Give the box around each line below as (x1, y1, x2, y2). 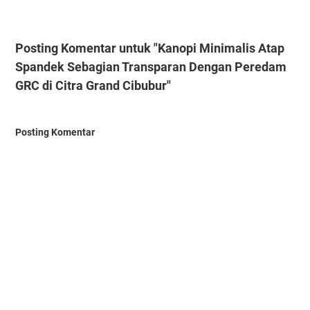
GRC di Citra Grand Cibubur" (15, 78, 171, 93)
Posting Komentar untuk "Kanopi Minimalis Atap (15, 41, 284, 56)
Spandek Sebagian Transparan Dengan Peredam (15, 60, 286, 75)
